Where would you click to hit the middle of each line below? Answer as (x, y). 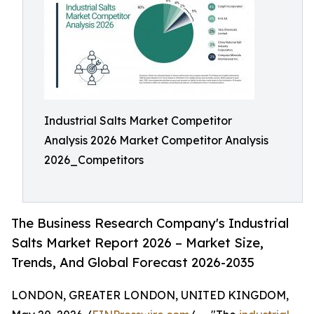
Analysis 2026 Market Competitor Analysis (156, 140)
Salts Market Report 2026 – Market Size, (137, 243)
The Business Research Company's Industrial (150, 223)
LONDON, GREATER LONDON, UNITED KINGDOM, (150, 295)
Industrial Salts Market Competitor (138, 121)
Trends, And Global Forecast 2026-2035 (133, 262)
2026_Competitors (94, 160)
